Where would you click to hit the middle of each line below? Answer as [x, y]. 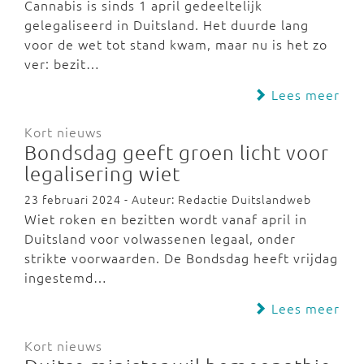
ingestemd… [66, 277]
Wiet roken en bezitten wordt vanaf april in [166, 219]
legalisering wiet [102, 173]
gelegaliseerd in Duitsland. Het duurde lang [167, 24]
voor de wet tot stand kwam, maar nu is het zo [176, 44]
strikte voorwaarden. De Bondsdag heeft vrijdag [181, 258]
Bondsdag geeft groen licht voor [177, 152]
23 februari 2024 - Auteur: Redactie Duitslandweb [168, 199]
